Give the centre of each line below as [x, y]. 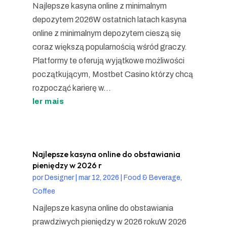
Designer [59, 177]
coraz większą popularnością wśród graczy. [109, 47]
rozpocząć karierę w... [71, 88]
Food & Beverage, [153, 177]
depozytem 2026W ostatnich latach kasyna [109, 19]
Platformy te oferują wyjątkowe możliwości [108, 60]
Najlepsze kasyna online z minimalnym [99, 6]
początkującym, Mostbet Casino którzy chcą [112, 74]
